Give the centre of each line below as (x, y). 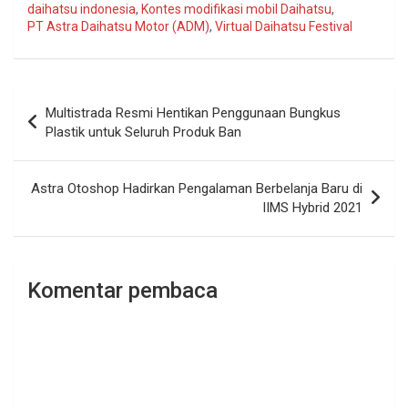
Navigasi (58, 99)
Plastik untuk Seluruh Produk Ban (143, 133)
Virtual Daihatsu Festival (284, 27)
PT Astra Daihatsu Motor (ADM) (118, 27)
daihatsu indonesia (82, 10)
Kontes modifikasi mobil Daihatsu (236, 10)
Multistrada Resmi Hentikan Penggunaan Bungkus (193, 113)
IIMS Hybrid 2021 (312, 208)
